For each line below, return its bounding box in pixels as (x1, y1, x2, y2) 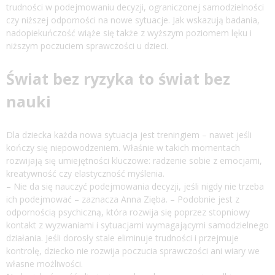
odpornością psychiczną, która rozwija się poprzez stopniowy (6, 206, 250, 219)
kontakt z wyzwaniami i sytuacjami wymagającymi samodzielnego (6, 219, 269, 231)
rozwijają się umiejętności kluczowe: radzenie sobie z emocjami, (6, 155, 262, 167)
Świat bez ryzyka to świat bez (6, 68, 230, 90)
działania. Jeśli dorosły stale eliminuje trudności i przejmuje (6, 232, 239, 244)
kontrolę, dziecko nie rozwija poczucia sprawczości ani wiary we (6, 245, 260, 257)
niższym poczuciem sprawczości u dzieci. (6, 40, 168, 52)
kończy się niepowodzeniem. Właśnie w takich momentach (6, 142, 240, 154)
